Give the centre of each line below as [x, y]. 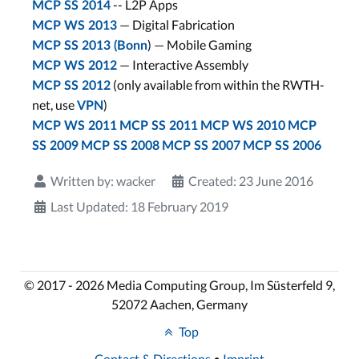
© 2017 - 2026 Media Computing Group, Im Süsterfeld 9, [179, 285]
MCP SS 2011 [159, 126]
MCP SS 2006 [282, 146]
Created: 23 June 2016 [251, 181]
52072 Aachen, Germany [179, 304]
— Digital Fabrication [176, 24]
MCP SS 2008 [120, 146]
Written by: [82, 181]
